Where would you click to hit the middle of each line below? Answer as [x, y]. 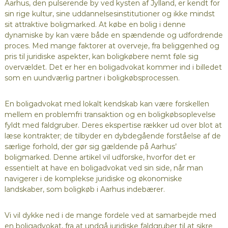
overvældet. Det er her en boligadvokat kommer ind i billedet [113, 67]
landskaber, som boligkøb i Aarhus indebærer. [84, 190]
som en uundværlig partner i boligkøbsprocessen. [92, 78]
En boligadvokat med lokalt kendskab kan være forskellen [107, 104]
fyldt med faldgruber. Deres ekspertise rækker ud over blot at [113, 125]
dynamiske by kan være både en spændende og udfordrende [113, 35]
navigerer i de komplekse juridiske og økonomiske [93, 179]
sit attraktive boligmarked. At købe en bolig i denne [95, 25]
